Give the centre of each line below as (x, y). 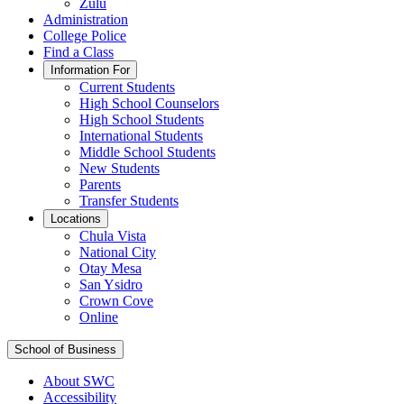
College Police (85, 36)
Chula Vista (113, 236)
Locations (76, 219)
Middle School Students (147, 152)
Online (99, 317)
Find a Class (78, 52)
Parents (100, 184)
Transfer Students (129, 201)
